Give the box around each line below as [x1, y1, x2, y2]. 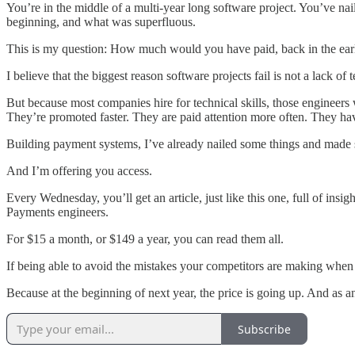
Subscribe [238, 321, 291, 337]
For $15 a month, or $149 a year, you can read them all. [6, 232, 284, 246]
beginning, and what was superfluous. [6, 15, 196, 29]
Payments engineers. [6, 205, 109, 219]
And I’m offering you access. [6, 164, 152, 178]
